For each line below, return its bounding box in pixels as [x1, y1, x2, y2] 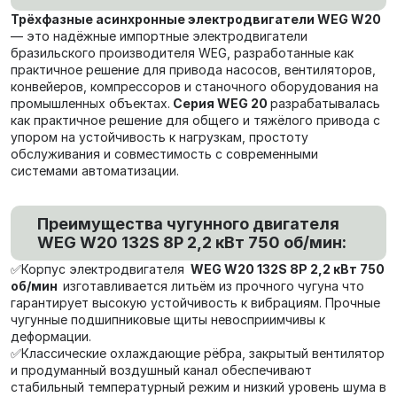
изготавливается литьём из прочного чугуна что [63, 278, 364, 293]
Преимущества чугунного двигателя [37, 214, 339, 233]
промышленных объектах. [11, 96, 170, 111]
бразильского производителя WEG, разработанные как [11, 45, 354, 60]
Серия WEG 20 [170, 96, 270, 111]
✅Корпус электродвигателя [11, 261, 188, 276]
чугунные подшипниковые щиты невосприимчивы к [11, 312, 325, 327]
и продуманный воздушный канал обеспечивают [11, 362, 312, 378]
